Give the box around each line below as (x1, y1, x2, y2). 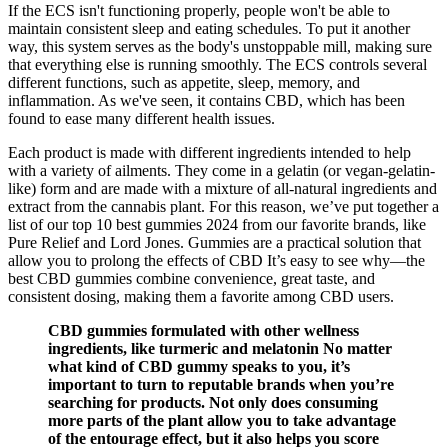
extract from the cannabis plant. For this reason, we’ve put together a (8, 198, 439, 216)
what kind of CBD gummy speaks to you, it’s (48, 358, 350, 376)
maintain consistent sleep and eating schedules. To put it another (8, 20, 410, 38)
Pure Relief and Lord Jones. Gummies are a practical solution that (8, 234, 421, 252)
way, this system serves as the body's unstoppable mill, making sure (8, 38, 432, 56)
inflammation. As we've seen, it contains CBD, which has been (8, 92, 405, 110)
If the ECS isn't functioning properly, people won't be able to (8, 2, 390, 20)
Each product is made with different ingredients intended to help (8, 144, 411, 162)
